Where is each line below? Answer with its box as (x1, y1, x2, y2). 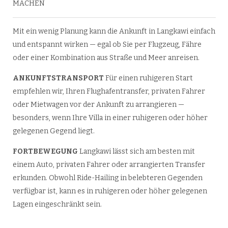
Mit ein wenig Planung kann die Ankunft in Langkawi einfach (12, 26, 215, 36)
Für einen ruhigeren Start (105, 73, 193, 82)
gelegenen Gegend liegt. (12, 126, 95, 135)
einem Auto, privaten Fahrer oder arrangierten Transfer (12, 160, 205, 169)
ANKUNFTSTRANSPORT (12, 73, 105, 82)
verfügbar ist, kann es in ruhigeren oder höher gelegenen (12, 186, 207, 195)
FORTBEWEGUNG (12, 147, 78, 156)
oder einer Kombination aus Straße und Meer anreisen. (12, 53, 199, 62)
